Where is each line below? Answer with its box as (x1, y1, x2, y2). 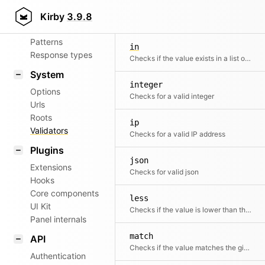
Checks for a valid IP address (130, 130, 225, 138)
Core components (30, 188, 99, 198)
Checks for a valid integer (130, 92, 214, 101)
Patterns (30, 37, 63, 47)
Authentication (30, 251, 86, 261)
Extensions (30, 162, 72, 172)
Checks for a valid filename (130, 16, 219, 25)
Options (30, 86, 60, 96)
